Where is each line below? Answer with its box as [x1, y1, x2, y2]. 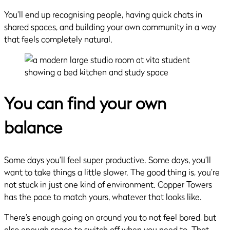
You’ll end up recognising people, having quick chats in [4, 8, 202, 21]
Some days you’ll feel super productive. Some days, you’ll [4, 153, 211, 166]
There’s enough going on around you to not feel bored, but [4, 210, 216, 223]
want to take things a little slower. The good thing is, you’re [4, 165, 220, 178]
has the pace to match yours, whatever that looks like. [4, 190, 202, 203]
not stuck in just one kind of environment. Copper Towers [4, 178, 212, 190]
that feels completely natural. [4, 32, 112, 45]
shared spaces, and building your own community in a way [4, 20, 216, 33]
